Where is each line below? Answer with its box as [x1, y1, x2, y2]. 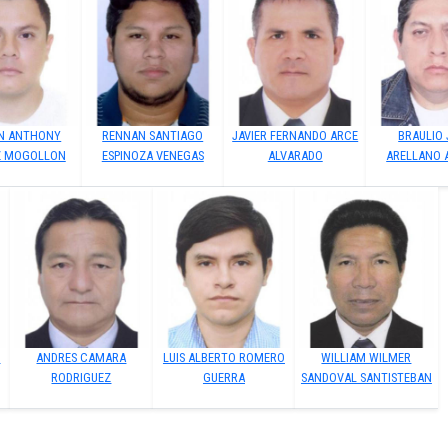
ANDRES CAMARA [36, 349, 127, 365]
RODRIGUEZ [51, 369, 112, 385]
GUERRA [202, 369, 245, 385]
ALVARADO [267, 148, 323, 163]
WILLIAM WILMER [321, 349, 412, 365]
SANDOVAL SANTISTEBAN [300, 369, 432, 385]
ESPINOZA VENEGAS [101, 148, 204, 163]
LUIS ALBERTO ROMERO [162, 349, 285, 365]
